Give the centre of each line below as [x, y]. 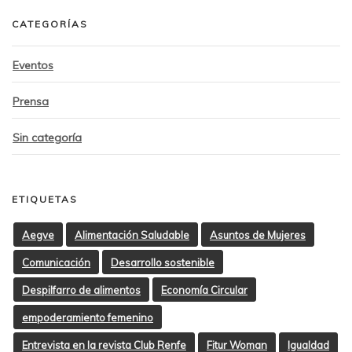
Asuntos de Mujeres [258, 235]
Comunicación [56, 262]
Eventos [33, 65]
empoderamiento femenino [88, 317]
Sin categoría [47, 137]
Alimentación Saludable [132, 235]
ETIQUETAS [45, 199]
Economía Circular [204, 290]
